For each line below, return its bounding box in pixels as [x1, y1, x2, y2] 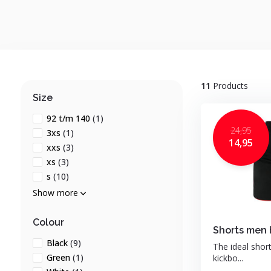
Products [210, 80, 248, 91]
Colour [32, 217, 64, 228]
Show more [32, 187, 80, 198]
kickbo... [212, 252, 243, 264]
